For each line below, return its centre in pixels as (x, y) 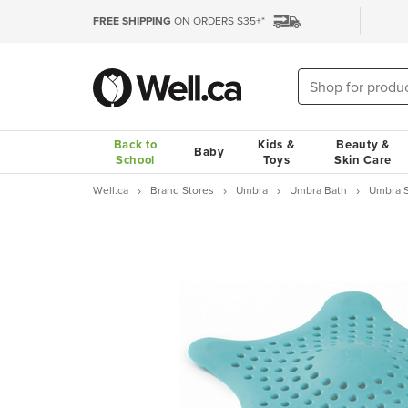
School (135, 160)
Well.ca (111, 190)
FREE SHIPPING (132, 20)
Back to (135, 144)
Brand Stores (182, 190)
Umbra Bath (318, 190)
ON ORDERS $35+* (218, 20)
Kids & (276, 144)
